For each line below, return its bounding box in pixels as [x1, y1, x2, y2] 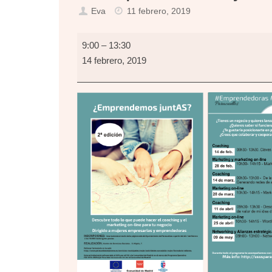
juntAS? [76, 49, 107, 60]
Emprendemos [76, 34, 135, 45]
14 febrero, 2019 [82, 55, 146, 66]
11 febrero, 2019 [127, 7, 191, 16]
